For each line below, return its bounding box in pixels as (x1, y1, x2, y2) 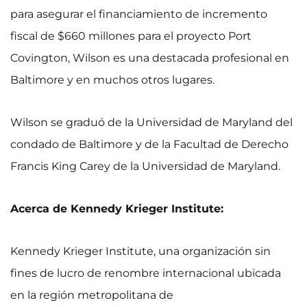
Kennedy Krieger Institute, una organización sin (10, 245, 271, 258)
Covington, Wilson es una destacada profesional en (10, 51, 289, 64)
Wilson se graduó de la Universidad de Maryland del (10, 116, 293, 129)
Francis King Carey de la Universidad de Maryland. (10, 160, 280, 173)
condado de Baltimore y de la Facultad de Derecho (10, 138, 288, 151)
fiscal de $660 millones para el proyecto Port (10, 29, 251, 42)
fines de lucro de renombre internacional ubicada (10, 267, 281, 280)
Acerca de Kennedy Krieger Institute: (10, 202, 223, 215)
